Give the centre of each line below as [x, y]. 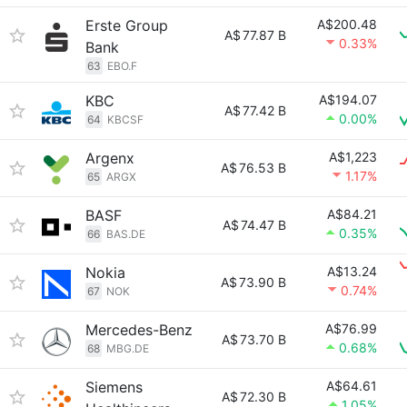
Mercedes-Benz [139, 330]
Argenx [110, 158]
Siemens [114, 387]
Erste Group [127, 25]
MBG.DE [128, 348]
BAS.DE [126, 234]
